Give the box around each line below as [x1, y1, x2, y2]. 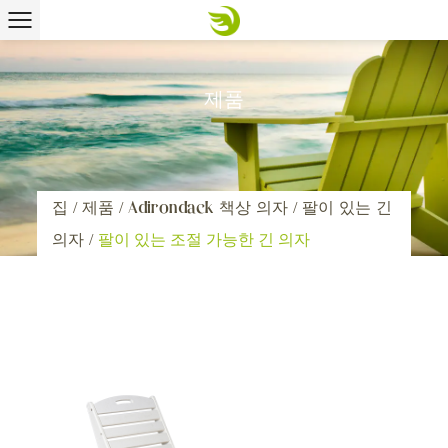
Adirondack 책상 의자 [128, 197, 289, 216]
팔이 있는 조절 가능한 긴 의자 [98, 230, 311, 249]
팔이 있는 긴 [302, 197, 393, 216]
